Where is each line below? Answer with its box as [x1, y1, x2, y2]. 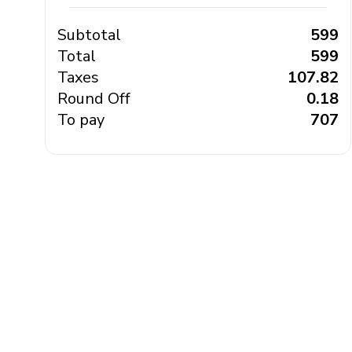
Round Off [57, 88, 130, 109]
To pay [57, 109, 104, 130]
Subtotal [57, 24, 121, 46]
